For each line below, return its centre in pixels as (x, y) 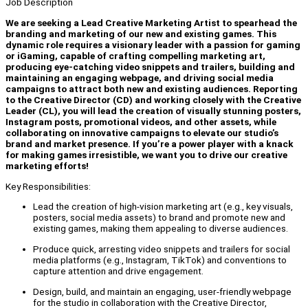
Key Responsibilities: (48, 186)
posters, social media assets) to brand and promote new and (159, 218)
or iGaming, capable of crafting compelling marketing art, (135, 56)
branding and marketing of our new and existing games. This (141, 34)
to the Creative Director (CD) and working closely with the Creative (153, 100)
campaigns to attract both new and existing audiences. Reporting (152, 89)
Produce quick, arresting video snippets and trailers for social (162, 249)
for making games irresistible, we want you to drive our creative (146, 155)
